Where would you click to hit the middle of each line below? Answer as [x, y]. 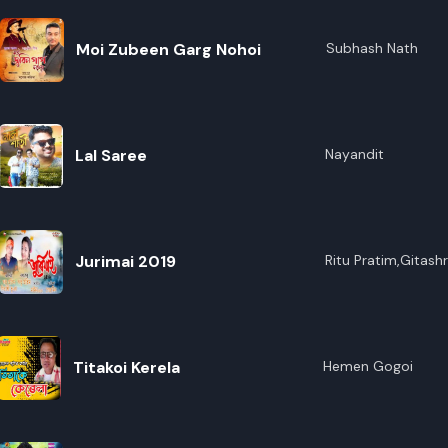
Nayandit [354, 154]
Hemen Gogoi [367, 366]
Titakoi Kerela [126, 367]
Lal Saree [110, 155]
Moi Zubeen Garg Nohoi [168, 49]
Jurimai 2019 [125, 261]
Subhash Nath [371, 48]
